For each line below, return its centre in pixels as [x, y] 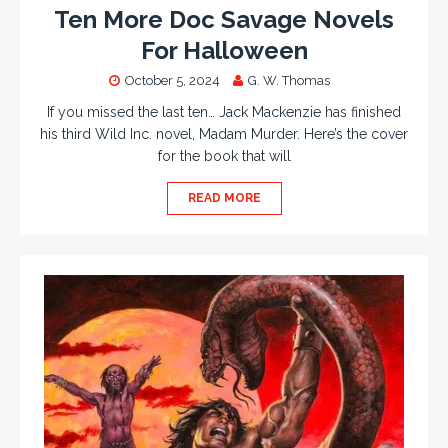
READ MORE [224, 198]
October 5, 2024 [172, 81]
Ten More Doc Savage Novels [224, 20]
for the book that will [224, 156]
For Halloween [224, 51]
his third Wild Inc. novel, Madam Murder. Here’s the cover [224, 134]
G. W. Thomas [288, 81]
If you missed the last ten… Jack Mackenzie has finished [224, 112]
